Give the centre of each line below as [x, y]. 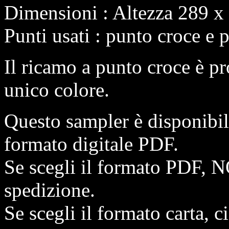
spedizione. [50, 190]
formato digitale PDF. [91, 144]
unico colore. [57, 89]
